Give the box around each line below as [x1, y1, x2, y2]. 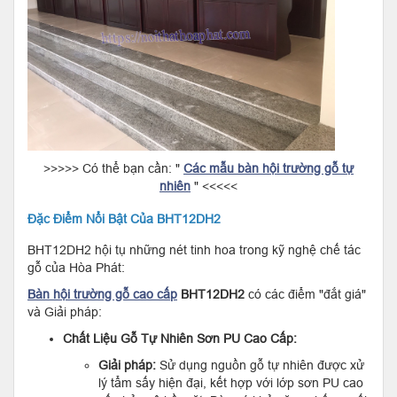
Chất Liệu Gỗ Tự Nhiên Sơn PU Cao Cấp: [63, 331, 297, 346]
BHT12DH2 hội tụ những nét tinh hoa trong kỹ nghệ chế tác [27, 242, 361, 257]
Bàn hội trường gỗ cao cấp [27, 286, 177, 301]
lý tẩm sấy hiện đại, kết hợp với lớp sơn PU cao [98, 375, 363, 390]
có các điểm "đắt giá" [248, 286, 366, 301]
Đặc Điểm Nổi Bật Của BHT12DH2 [27, 211, 221, 226]
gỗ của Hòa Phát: [27, 260, 125, 275]
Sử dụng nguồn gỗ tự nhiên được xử [156, 357, 364, 372]
